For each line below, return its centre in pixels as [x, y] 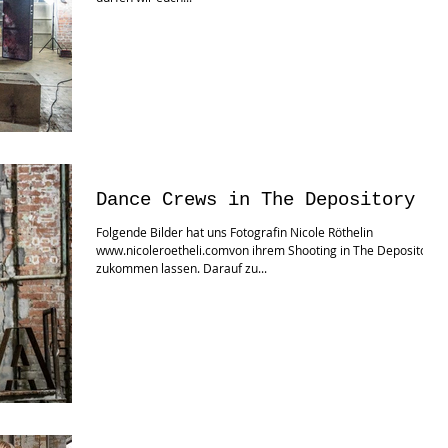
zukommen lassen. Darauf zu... [181, 267]
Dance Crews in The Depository [255, 199]
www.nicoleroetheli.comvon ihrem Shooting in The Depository [267, 249]
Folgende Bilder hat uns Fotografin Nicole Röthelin [234, 231]
